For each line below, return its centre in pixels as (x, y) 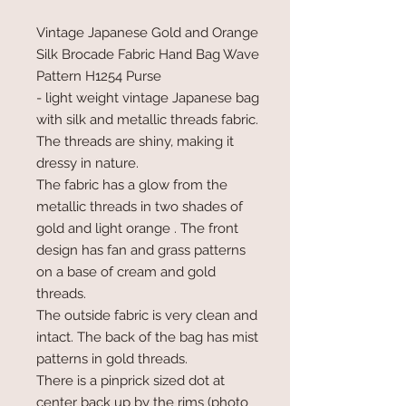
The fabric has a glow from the (132, 185)
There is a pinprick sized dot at (130, 381)
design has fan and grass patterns (141, 250)
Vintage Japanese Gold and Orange (147, 33)
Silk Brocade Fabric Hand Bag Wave (148, 54)
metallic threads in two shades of (140, 207)
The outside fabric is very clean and (147, 315)
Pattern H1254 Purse (99, 76)
